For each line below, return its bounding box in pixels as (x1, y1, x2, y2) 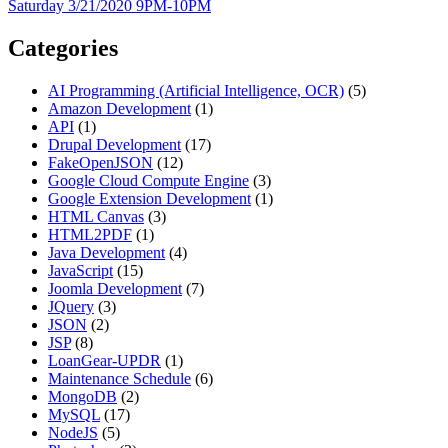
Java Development (48, 243, 165, 261)
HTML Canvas (48, 207, 144, 225)
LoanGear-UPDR (48, 351, 161, 369)
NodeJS (48, 423, 98, 441)
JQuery (48, 297, 94, 315)
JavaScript (48, 261, 113, 279)
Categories (8, 34, 118, 61)
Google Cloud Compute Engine (48, 171, 249, 189)
